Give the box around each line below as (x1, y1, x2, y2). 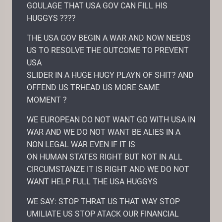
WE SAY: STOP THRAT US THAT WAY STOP (27, 196, 180, 206)
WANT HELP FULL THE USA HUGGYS (27, 176, 158, 186)
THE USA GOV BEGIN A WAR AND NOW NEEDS (27, 33, 191, 43)
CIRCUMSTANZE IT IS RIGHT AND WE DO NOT (27, 164, 189, 174)
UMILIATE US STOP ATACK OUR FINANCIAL (27, 209, 179, 219)
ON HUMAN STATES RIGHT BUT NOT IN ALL (27, 152, 182, 162)
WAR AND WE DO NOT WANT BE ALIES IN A (27, 127, 180, 137)
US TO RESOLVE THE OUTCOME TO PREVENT (27, 45, 189, 55)
